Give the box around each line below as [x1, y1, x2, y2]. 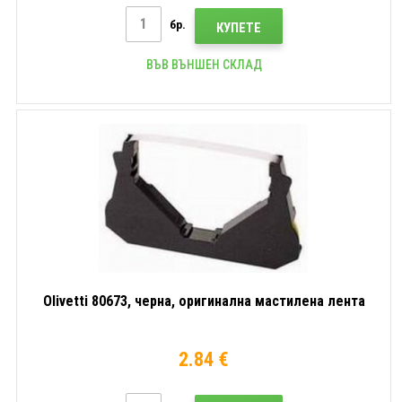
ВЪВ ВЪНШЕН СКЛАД [145, 57, 262, 72]
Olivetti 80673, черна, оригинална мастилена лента [42, 292, 365, 310]
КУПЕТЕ [215, 19, 261, 36]
